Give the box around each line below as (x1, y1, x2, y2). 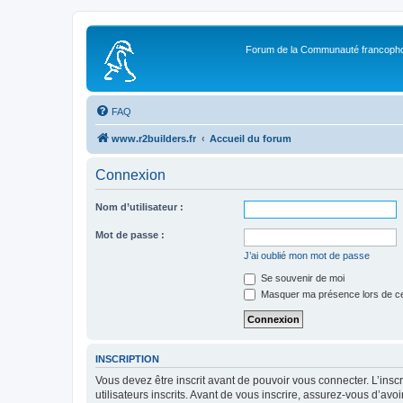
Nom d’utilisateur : (95, 201, 184, 212)
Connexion (95, 167, 166, 183)
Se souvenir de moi (258, 273, 345, 283)
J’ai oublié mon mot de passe (244, 250, 370, 261)
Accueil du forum (210, 133, 291, 144)
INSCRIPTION (95, 354, 159, 365)
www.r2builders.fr (112, 133, 196, 144)
